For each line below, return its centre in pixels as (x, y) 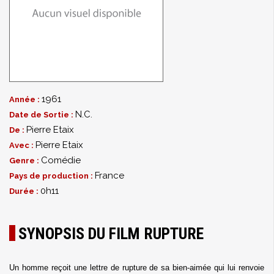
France (109, 176)
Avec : (22, 145)
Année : (25, 99)
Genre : (25, 161)
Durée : (25, 191)
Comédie (61, 160)
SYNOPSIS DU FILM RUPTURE (111, 234)
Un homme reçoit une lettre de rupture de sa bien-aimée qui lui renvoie (137, 268)
